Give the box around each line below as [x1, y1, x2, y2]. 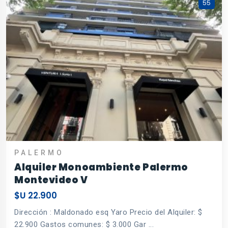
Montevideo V [14, 173, 88, 186]
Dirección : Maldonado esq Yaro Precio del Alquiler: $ [14, 207, 203, 217]
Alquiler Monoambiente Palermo [14, 160, 188, 174]
